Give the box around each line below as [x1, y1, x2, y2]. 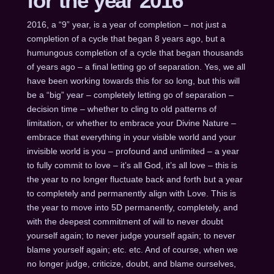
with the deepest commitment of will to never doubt [26, 216, 223, 226]
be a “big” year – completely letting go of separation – [26, 89, 234, 100]
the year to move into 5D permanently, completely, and [26, 202, 238, 212]
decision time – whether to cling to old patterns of [26, 103, 217, 114]
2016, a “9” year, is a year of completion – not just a [26, 19, 226, 29]
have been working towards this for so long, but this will [26, 75, 240, 86]
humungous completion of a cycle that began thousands [26, 47, 243, 57]
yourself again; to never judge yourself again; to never [26, 230, 235, 240]
